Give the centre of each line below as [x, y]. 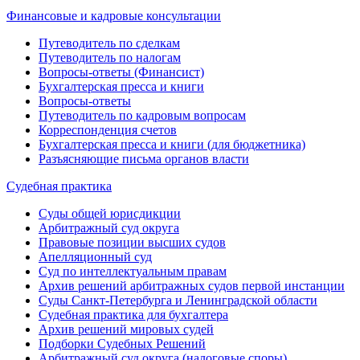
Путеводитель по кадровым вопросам [142, 115]
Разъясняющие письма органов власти [144, 158]
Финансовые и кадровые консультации [114, 15]
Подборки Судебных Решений [122, 343]
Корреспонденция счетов [108, 129]
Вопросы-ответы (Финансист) [121, 72]
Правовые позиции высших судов [132, 242]
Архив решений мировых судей [126, 329]
